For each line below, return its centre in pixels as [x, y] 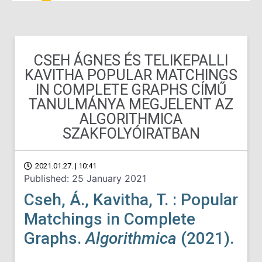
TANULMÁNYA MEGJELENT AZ [131, 104]
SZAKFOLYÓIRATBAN [131, 134]
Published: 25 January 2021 [85, 178]
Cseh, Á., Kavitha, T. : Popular [131, 200]
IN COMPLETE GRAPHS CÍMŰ [131, 90]
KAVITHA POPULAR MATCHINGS [131, 75]
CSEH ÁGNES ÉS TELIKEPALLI [131, 61]
